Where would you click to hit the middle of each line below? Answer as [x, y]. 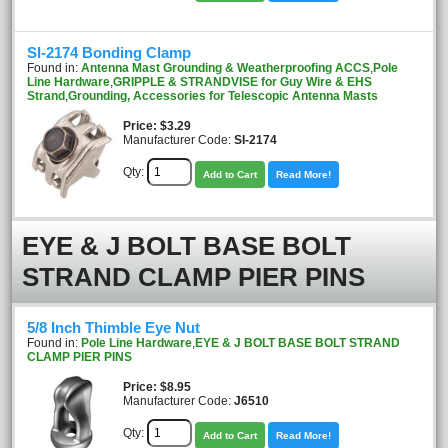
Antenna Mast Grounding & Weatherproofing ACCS [225, 68]
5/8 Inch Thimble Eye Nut [113, 328]
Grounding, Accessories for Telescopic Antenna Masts [223, 96]
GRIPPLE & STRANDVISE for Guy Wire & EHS [242, 82]
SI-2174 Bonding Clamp [109, 53]
